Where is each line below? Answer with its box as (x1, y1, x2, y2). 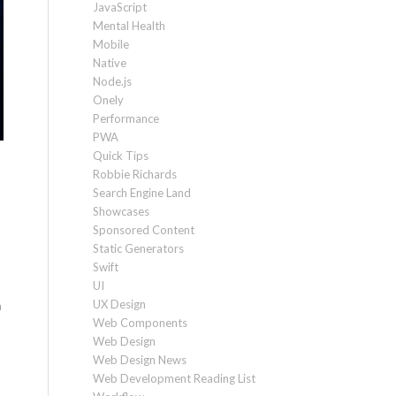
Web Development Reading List (93, 371, 256, 386)
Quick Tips (93, 148, 149, 164)
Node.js (93, 74, 133, 89)
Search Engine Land (93, 186, 192, 201)
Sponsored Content (93, 223, 195, 238)
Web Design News (93, 353, 187, 368)
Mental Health (93, 19, 166, 34)
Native (93, 56, 127, 71)
